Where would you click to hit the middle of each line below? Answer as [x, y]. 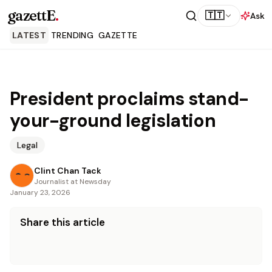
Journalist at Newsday [73, 182]
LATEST [29, 35]
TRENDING [72, 35]
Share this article [63, 222]
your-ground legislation [113, 121]
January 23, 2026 [40, 192]
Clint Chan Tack [68, 171]
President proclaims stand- [129, 99]
